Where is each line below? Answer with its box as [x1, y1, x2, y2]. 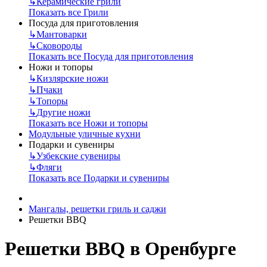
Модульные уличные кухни [29, 128, 141, 139]
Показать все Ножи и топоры [29, 117, 148, 128]
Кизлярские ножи [36, 73, 108, 83]
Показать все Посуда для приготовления [29, 51, 193, 61]
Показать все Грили [29, 7, 108, 17]
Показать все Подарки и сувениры [29, 172, 169, 183]
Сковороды [36, 40, 82, 51]
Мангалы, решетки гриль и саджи [29, 203, 166, 214]
